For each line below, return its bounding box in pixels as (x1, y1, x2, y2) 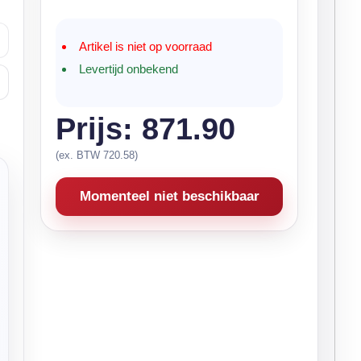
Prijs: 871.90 (56, 112, 235, 146)
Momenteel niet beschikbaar (79, 189, 259, 204)
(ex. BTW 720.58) (56, 149, 138, 161)
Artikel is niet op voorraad (79, 39, 212, 53)
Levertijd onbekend (79, 62, 178, 76)
